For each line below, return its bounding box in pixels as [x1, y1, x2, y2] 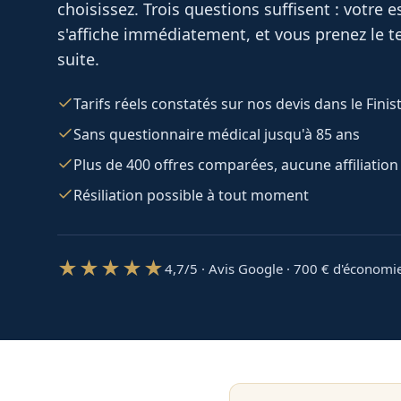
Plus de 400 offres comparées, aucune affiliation [73, 155, 398, 175]
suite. [57, 48, 99, 70]
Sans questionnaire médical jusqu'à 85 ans [73, 124, 360, 144]
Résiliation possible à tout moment [73, 185, 309, 205]
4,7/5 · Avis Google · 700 [165, 259, 318, 277]
